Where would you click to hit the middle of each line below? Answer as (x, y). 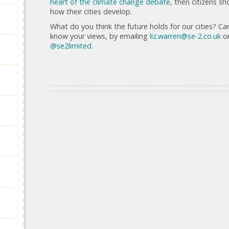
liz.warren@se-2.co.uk (185, 36)
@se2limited (71, 45)
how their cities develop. (91, 11)
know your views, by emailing (100, 36)
